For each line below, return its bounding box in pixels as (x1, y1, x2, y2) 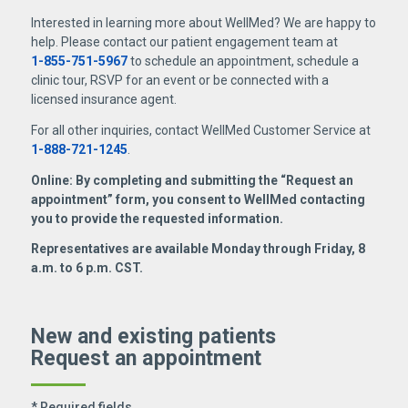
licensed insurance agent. (30, 92, 177, 107)
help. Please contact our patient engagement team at (30, 35, 338, 50)
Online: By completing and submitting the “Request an (30, 173, 353, 189)
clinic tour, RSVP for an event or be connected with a (30, 73, 329, 88)
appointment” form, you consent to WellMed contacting (30, 192, 365, 208)
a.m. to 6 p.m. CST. (30, 260, 143, 276)
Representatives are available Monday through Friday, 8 (30, 241, 365, 257)
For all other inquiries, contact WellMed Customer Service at (30, 123, 371, 138)
